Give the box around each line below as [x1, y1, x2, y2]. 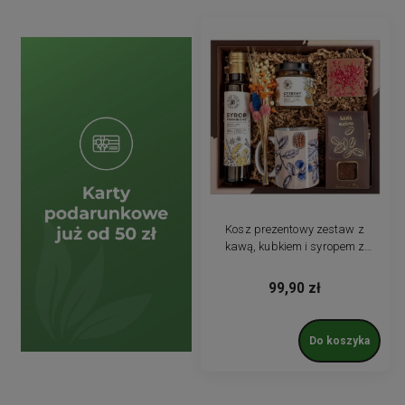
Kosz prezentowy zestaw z [225, 221, 364, 236]
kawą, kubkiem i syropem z [224, 239, 365, 253]
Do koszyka [308, 334, 370, 347]
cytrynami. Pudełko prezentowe [214, 256, 375, 270]
